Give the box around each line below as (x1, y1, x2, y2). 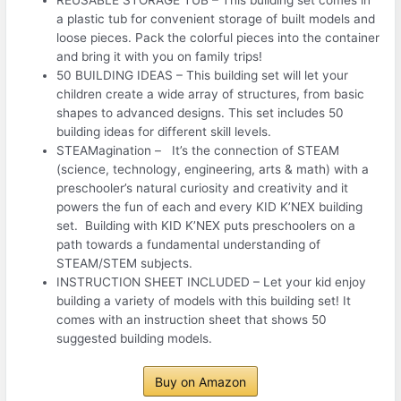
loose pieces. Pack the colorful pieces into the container (56, 30, 380, 45)
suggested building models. (56, 330, 213, 346)
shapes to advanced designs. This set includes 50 (56, 105, 345, 120)
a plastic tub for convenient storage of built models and (56, 11, 376, 26)
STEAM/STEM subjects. (56, 255, 193, 270)
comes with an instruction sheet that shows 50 (56, 311, 328, 327)
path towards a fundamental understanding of (56, 236, 321, 252)
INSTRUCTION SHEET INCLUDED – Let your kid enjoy (56, 274, 367, 289)
